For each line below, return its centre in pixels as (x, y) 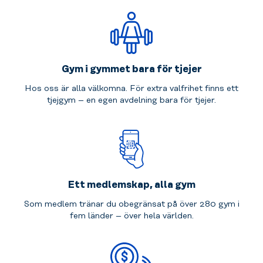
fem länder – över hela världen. (131, 216)
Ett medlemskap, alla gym (131, 185)
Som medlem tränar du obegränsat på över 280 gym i (131, 204)
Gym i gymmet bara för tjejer (131, 70)
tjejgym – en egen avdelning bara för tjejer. (131, 101)
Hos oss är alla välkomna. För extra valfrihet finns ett (131, 89)
